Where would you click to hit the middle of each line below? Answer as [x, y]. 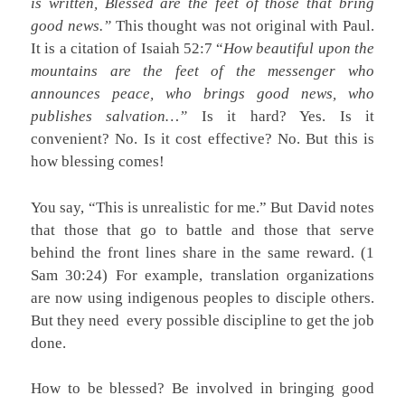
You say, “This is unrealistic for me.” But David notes [202, 207]
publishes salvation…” [109, 117]
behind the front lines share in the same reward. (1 [202, 252]
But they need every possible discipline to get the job [202, 320]
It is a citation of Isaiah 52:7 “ [127, 49]
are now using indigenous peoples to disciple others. [202, 297]
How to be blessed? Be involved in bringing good [202, 389]
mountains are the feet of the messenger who [202, 71]
